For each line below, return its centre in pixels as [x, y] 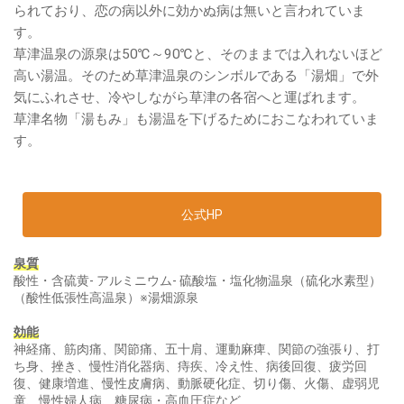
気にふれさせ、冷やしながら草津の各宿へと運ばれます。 [189, 97]
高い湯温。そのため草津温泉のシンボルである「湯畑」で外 [196, 75]
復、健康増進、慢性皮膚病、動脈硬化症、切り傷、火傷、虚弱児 [197, 383]
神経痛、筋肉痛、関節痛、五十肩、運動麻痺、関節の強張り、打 [197, 349]
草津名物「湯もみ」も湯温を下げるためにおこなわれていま [196, 119]
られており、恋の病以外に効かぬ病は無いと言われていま [189, 10]
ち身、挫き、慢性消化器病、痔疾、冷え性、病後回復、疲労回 [190, 366]
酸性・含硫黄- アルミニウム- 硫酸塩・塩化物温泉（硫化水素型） [197, 280]
